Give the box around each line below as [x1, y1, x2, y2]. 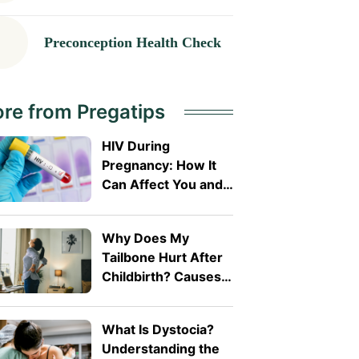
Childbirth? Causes [101, 268, 221, 284]
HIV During [101, 138, 170, 155]
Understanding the [101, 341, 220, 357]
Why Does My [101, 229, 189, 246]
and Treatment [101, 287, 195, 304]
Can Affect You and [101, 176, 223, 193]
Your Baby [101, 196, 166, 212]
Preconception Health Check [43, 34, 221, 50]
